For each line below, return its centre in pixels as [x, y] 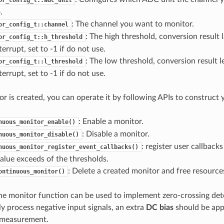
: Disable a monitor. [115, 134]
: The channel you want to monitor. [132, 24]
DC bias [159, 207]
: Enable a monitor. [111, 121]
